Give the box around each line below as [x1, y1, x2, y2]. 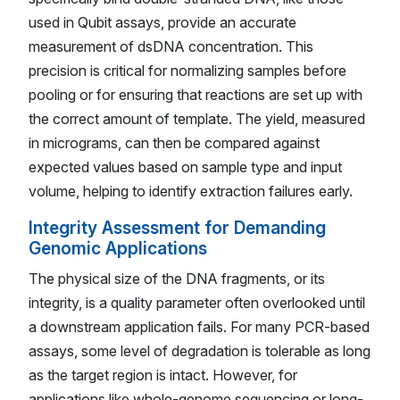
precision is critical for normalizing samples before [29, 61, 346, 79]
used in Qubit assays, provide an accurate [29, 12, 296, 31]
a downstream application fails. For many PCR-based [29, 318, 370, 337]
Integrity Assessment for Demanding [29, 216, 326, 238]
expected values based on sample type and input [29, 157, 342, 176]
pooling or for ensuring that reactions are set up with [29, 85, 362, 104]
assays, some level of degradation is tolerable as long [29, 342, 371, 361]
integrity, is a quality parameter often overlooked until [29, 294, 365, 312]
